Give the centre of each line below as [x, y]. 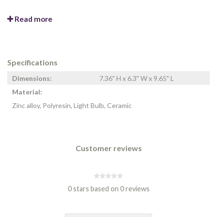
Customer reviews [108, 148]
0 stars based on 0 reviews [108, 189]
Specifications [32, 62]
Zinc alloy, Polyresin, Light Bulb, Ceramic [72, 106]
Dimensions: [32, 78]
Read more [33, 19]
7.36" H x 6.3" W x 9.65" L [137, 78]
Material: [27, 92]
